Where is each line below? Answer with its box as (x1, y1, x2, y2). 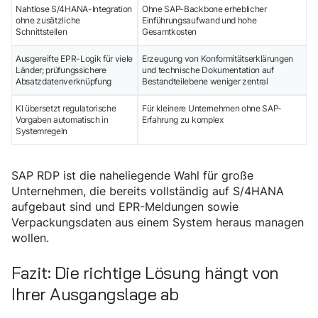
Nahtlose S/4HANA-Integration (16, 4, 133, 15)
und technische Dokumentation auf (142, 65, 274, 76)
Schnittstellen (16, 26, 67, 38)
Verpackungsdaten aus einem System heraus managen (11, 214, 304, 231)
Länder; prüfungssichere (16, 65, 106, 76)
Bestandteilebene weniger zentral (142, 76, 268, 87)
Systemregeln (16, 126, 68, 137)
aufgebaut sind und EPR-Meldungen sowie (11, 199, 238, 215)
